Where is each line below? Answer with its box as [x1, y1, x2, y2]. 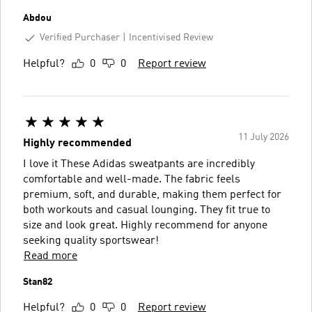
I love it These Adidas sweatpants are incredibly [23, 158, 255, 170]
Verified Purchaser [40, 33, 120, 42]
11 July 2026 [238, 132, 289, 142]
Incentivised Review [129, 33, 213, 43]
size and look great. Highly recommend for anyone [23, 219, 267, 231]
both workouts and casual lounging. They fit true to [23, 204, 270, 216]
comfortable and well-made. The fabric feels [23, 173, 240, 185]
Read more [24, 250, 77, 262]
